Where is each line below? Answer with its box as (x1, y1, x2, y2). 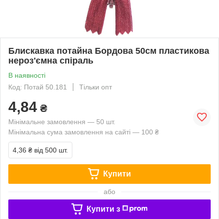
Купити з (86, 204, 120, 213)
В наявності (8, 71, 45, 79)
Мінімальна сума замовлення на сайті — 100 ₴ (8, 128, 159, 136)
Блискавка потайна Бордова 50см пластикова (8, 45, 209, 56)
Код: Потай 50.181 (8, 83, 67, 91)
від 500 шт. (34, 146, 68, 154)
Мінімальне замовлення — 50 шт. (8, 117, 115, 126)
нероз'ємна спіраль (8, 55, 93, 66)
